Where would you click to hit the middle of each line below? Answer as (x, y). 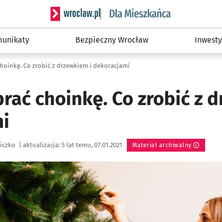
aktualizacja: (41, 145)
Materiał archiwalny (162, 145)
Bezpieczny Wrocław (112, 40)
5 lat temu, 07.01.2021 (93, 145)
